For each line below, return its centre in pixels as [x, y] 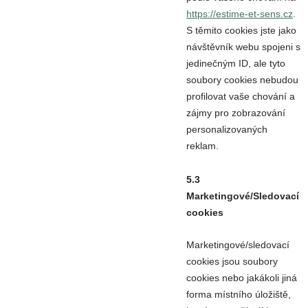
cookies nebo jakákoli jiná [242, 277]
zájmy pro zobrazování [236, 113]
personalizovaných [227, 130]
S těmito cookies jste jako [241, 31]
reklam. [202, 146]
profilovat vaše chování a [241, 97]
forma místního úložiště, [239, 294]
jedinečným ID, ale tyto [236, 64]
